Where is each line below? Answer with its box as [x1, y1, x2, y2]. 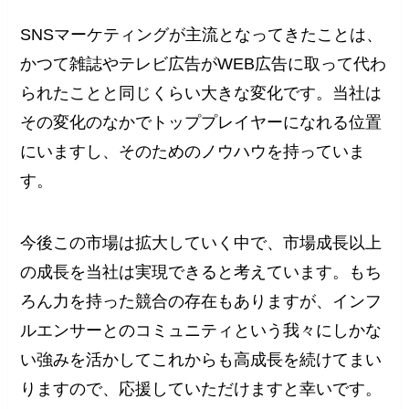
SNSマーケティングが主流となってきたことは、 [20, 26, 383, 45]
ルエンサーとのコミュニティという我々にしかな [20, 320, 383, 340]
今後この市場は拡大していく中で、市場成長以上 [20, 233, 383, 252]
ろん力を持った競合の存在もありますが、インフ [20, 291, 383, 310]
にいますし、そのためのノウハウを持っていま [20, 142, 366, 162]
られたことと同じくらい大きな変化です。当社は [20, 84, 383, 103]
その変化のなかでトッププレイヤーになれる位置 [20, 113, 383, 132]
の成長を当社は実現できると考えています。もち [20, 262, 383, 281]
